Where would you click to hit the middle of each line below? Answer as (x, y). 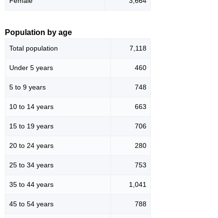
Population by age (38, 33)
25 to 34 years (31, 165)
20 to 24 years (31, 146)
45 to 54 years (31, 204)
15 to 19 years (31, 126)
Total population (34, 48)
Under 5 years (31, 68)
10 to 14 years (31, 107)
